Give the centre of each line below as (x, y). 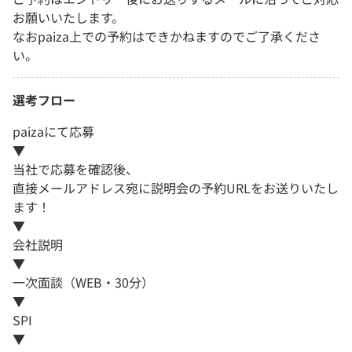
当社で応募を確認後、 (75, 169)
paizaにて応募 (53, 132)
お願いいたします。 (68, 18)
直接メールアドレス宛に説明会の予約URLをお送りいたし (176, 188)
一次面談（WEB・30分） (83, 282)
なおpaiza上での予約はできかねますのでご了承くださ (167, 37)
